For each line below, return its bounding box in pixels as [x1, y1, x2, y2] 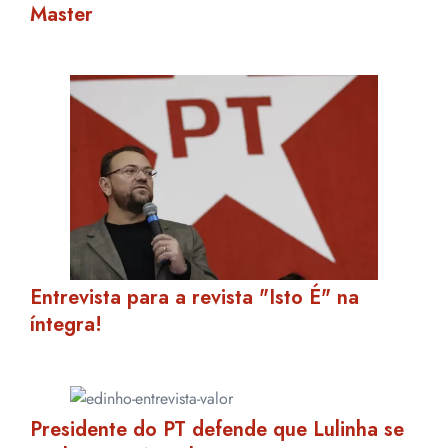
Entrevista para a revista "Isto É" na [30, 283, 359, 313]
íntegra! [30, 310, 102, 340]
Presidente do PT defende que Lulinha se [30, 415, 404, 445]
